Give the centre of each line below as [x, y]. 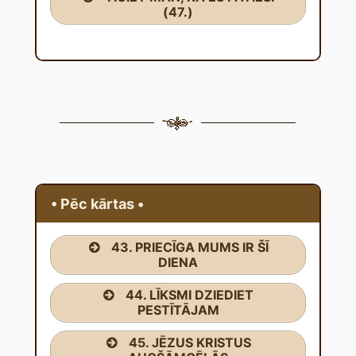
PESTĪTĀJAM [178, 310]
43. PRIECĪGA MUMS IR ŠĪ [190, 248]
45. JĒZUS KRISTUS [190, 343]
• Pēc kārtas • [98, 204]
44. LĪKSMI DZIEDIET [190, 295]
